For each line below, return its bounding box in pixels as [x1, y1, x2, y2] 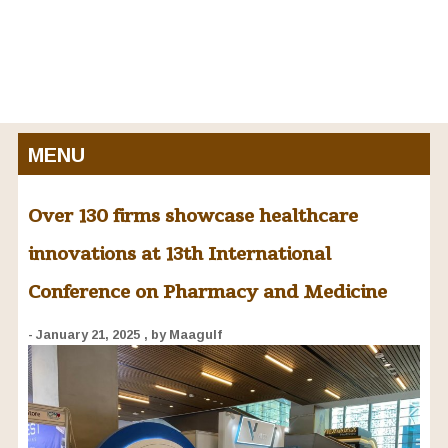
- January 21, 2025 [27, 322, 140, 347]
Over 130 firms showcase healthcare [27, 187, 358, 243]
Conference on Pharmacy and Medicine [27, 263, 387, 319]
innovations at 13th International [27, 225, 331, 281]
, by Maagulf [143, 322, 222, 347]
